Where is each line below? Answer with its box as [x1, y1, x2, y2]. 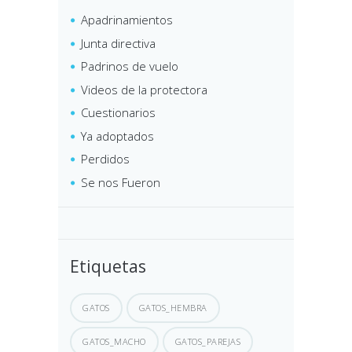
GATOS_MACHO [82, 335, 146, 347]
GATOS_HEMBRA [138, 301, 207, 313]
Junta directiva [81, 35, 156, 51]
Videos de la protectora [81, 81, 207, 97]
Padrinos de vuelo [81, 58, 178, 75]
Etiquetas [70, 255, 146, 277]
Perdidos [81, 151, 130, 167]
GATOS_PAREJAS [174, 335, 240, 347]
